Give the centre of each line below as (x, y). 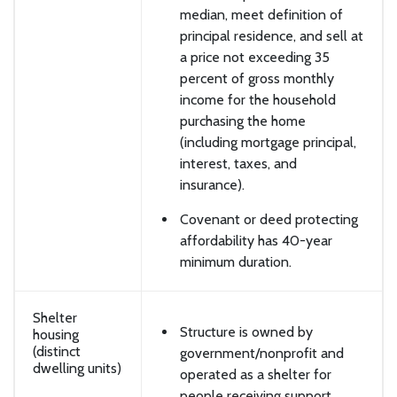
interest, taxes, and (238, 163)
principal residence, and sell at (272, 35)
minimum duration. (236, 261)
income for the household (258, 99)
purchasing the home (243, 121)
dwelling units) (77, 368)
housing (56, 334)
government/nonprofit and (262, 354)
